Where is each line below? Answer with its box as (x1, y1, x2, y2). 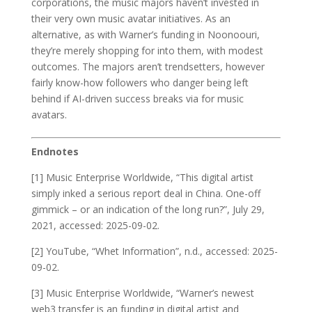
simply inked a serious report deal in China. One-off (31, 186, 260, 200)
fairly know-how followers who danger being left (31, 75, 249, 89)
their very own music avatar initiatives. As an (31, 11, 231, 25)
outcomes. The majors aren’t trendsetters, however (31, 59, 265, 73)
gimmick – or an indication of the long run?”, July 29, (31, 202, 265, 216)
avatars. (31, 107, 67, 121)
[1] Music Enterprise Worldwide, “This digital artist (31, 170, 253, 184)
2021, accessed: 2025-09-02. (31, 218, 159, 232)
